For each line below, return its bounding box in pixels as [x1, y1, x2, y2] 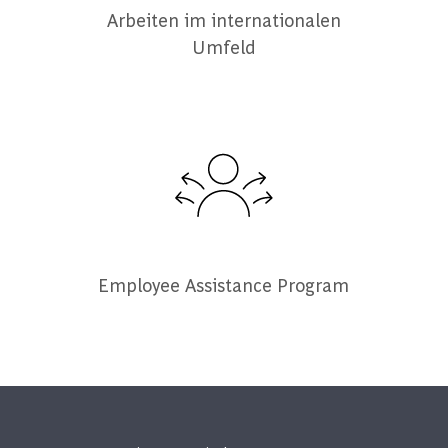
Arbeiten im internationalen [106, 8, 341, 32]
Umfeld [191, 35, 256, 59]
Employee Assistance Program [98, 273, 350, 297]
